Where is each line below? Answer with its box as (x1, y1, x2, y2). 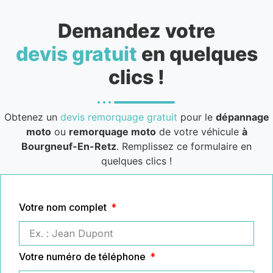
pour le (177, 110, 216, 123)
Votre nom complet (19, 200, 109, 213)
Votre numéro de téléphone (19, 250, 148, 263)
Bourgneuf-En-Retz (21, 140, 116, 152)
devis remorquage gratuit (60, 110, 177, 123)
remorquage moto (68, 125, 156, 138)
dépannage (215, 110, 269, 123)
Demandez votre (58, 18, 215, 43)
